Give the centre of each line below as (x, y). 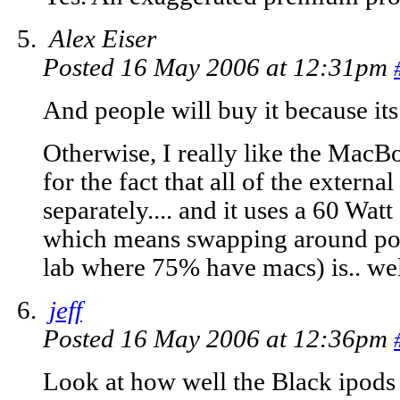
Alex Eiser (103, 39)
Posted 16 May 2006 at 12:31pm (218, 68)
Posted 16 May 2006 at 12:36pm (218, 339)
